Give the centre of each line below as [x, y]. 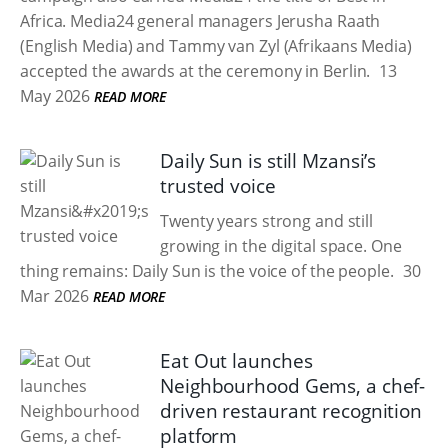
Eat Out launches [236, 361]
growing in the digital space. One [281, 246]
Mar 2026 [55, 296]
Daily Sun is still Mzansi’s [268, 161]
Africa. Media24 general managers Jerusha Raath [200, 21]
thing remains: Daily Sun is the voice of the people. [207, 271]
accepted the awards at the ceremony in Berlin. [195, 71]
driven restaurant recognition [291, 411]
